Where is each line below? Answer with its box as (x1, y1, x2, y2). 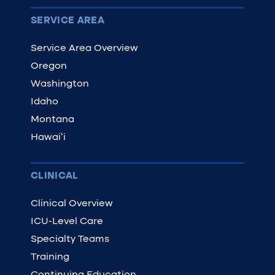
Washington (31, 79, 89, 89)
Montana (31, 115, 74, 125)
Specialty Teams (31, 234, 109, 244)
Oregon (31, 61, 67, 71)
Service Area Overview (31, 44, 138, 53)
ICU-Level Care (31, 217, 103, 227)
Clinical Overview (31, 199, 113, 209)
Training (31, 252, 69, 262)
